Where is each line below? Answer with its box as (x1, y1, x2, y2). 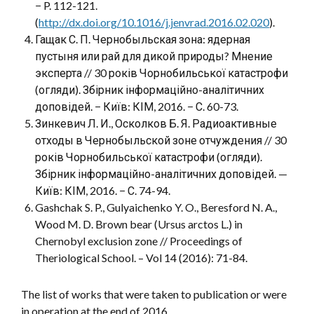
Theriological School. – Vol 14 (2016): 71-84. (35, 251, 247, 264)
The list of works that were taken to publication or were (21, 287, 287, 301)
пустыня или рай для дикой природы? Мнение (35, 49, 273, 62)
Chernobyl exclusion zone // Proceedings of (35, 234, 243, 247)
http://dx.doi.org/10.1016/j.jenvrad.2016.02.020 (39, 15, 269, 29)
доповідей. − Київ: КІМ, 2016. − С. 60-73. (35, 100, 238, 113)
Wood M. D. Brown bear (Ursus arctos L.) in (35, 217, 243, 231)
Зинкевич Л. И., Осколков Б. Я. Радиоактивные (35, 116, 277, 130)
